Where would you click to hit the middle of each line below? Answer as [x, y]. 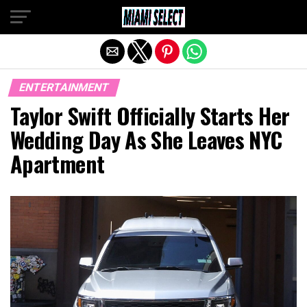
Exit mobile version [153, 16]
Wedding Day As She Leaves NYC [146, 139]
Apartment [58, 163]
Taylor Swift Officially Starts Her [150, 115]
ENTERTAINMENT [64, 87]
